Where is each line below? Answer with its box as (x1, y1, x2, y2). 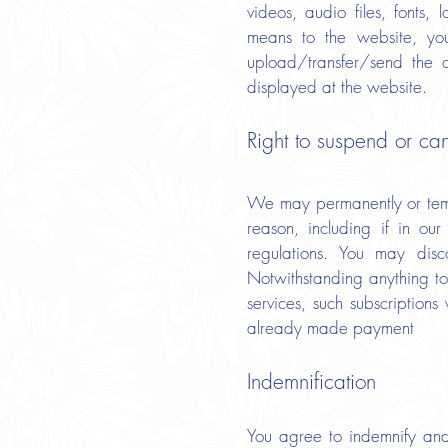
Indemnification (247, 368, 376, 395)
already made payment (247, 316, 414, 339)
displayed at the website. (247, 75, 427, 98)
